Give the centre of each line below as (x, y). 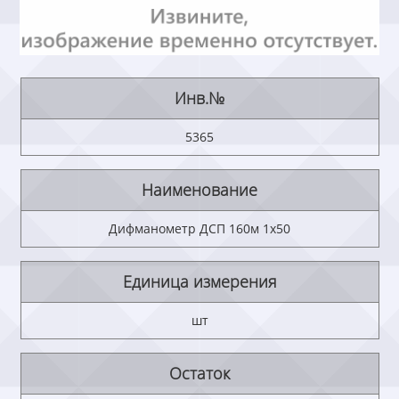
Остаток (199, 374)
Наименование (199, 190)
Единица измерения (199, 282)
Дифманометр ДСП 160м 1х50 (199, 229)
